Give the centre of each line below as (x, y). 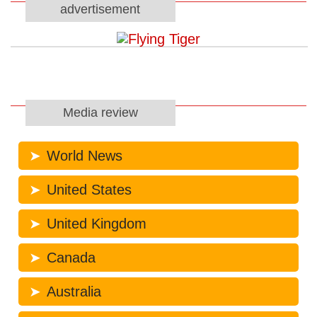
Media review (100, 113)
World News (84, 155)
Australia (74, 291)
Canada (71, 257)
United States (89, 189)
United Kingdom (96, 223)
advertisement (100, 9)
